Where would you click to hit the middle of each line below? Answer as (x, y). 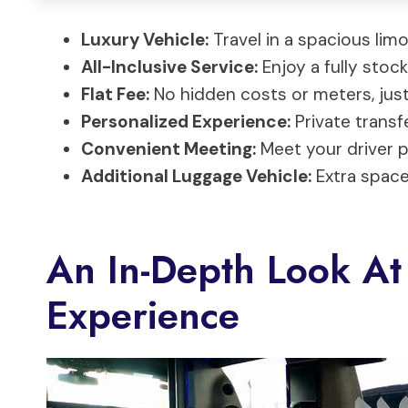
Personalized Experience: (186, 121)
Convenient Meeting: (168, 148)
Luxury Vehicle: (145, 39)
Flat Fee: (115, 94)
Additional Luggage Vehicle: (196, 176)
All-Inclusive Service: (169, 66)
